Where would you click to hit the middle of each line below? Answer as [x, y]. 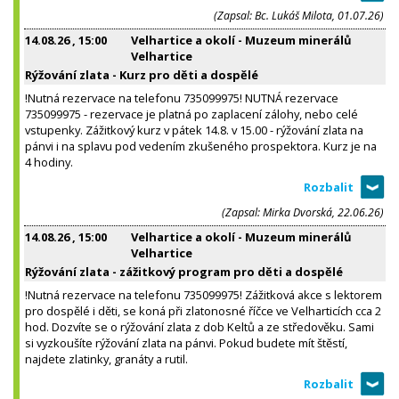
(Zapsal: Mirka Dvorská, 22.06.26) [303, 212]
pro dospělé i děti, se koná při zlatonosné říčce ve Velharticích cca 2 [203, 310]
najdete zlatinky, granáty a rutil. [106, 358]
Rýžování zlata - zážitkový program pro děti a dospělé [184, 271]
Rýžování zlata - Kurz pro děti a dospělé [142, 74]
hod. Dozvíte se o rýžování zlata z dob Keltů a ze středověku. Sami [199, 326]
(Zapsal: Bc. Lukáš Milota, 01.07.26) [299, 15]
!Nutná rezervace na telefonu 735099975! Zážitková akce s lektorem [204, 294]
